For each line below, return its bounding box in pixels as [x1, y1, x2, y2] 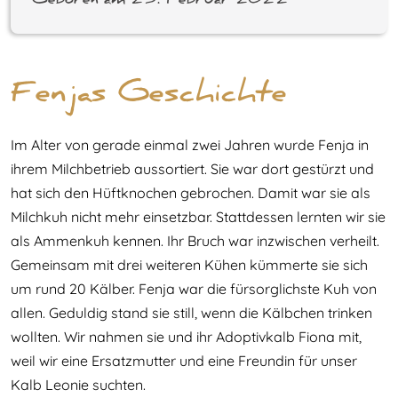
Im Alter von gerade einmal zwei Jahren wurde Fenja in [11, 136, 369, 154]
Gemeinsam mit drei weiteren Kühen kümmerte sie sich [11, 256, 368, 274]
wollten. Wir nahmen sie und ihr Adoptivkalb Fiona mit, [11, 328, 362, 346]
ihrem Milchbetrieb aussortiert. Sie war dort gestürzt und [11, 160, 374, 178]
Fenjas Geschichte [11, 81, 287, 115]
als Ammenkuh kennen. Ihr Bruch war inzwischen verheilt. [11, 232, 379, 250]
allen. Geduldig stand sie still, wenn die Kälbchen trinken [11, 304, 372, 322]
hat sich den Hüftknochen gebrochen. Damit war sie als [11, 184, 370, 202]
